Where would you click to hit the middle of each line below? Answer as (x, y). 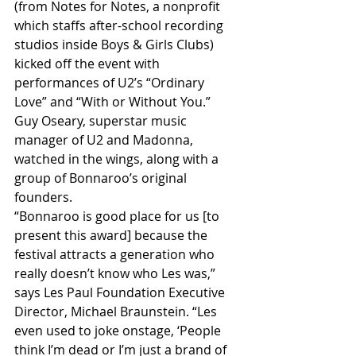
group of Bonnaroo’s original (102, 178)
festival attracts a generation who (116, 254)
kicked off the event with (89, 63)
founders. (43, 197)
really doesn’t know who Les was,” (116, 273)
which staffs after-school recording (120, 25)
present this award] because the (112, 235)
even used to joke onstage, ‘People (119, 330)
